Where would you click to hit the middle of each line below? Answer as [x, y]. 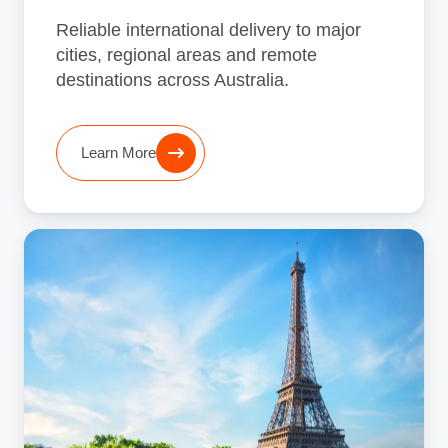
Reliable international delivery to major [208, 29]
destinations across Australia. [172, 79]
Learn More [118, 153]
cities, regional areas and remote [186, 54]
